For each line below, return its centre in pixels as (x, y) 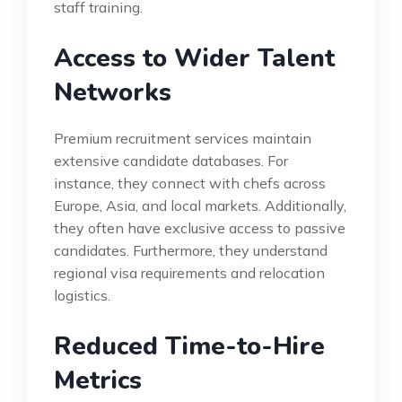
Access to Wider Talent (194, 58)
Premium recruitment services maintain (183, 138)
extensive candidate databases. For (171, 160)
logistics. (82, 295)
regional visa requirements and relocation (189, 272)
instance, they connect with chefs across (190, 183)
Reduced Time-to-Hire (189, 346)
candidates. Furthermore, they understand (191, 250)
